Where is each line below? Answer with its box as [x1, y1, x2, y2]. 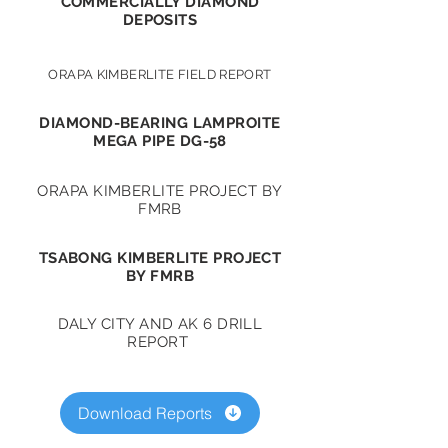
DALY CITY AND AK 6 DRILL [57, 315, 263, 333]
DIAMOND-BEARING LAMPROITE [39, 114, 281, 132]
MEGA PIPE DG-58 [93, 132, 227, 150]
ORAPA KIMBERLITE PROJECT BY [37, 182, 283, 200]
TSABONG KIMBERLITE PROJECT [38, 249, 282, 267]
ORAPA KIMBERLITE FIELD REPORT [48, 67, 272, 82]
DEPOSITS [122, 11, 198, 29]
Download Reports [77, 403, 212, 423]
